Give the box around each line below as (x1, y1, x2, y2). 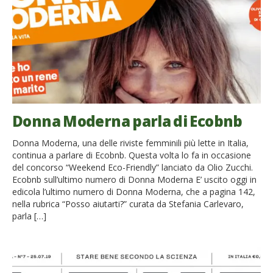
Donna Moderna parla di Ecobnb (12, 110, 243, 131)
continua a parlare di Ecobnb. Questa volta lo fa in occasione (12, 149, 251, 161)
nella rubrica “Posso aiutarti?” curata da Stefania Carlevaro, (12, 197, 244, 210)
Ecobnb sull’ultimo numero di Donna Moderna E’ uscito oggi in (12, 173, 257, 185)
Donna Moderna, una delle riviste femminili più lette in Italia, (12, 136, 249, 149)
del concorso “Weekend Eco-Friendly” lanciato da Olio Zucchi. (12, 161, 253, 173)
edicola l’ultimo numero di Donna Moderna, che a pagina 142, (12, 185, 255, 197)
